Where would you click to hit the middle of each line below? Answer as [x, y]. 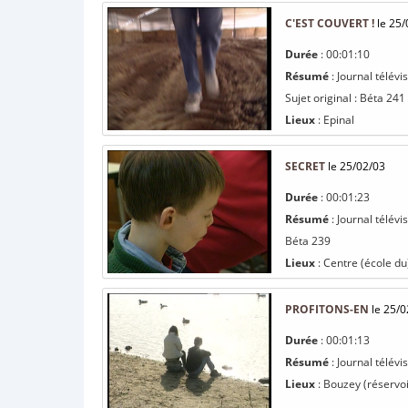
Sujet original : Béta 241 [345, 98]
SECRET [305, 166]
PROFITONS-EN [327, 309]
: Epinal [335, 120]
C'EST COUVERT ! [330, 23]
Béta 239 [308, 241]
